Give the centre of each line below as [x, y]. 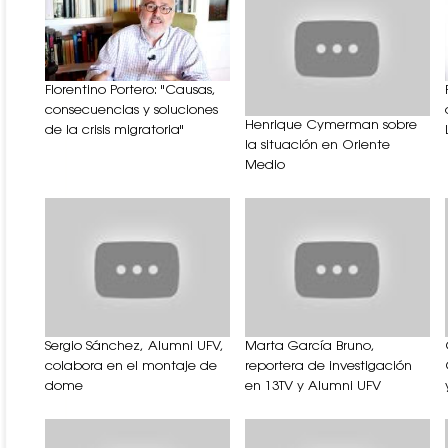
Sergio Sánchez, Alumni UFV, [134, 346]
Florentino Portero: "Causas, [130, 91]
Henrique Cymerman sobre [331, 126]
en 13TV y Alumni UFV [313, 386]
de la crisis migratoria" [114, 131]
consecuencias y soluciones [131, 111]
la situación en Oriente [317, 146]
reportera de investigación [328, 366]
